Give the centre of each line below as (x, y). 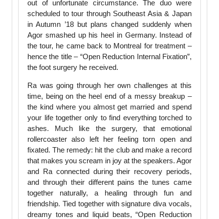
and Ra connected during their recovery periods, (109, 172)
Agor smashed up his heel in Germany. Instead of (109, 35)
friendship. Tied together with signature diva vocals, (109, 204)
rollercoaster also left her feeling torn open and (109, 139)
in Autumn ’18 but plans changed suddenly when (109, 24)
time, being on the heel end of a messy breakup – (109, 96)
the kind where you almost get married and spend (109, 107)
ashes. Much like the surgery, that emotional (109, 129)
